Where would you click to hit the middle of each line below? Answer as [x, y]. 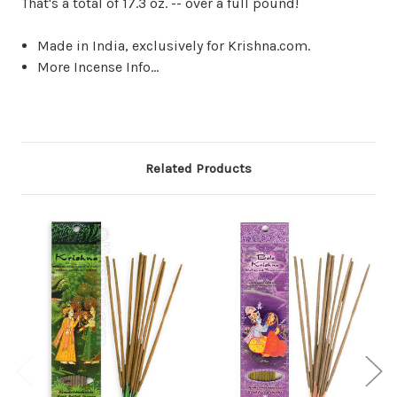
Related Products [198, 169]
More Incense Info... [98, 67]
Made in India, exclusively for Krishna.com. [174, 46]
